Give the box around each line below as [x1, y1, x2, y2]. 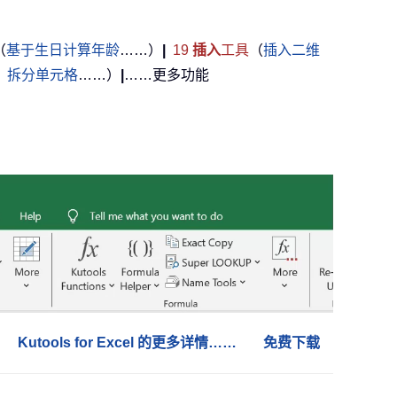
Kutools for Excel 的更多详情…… [18, 335, 237, 351]
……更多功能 [124, 66, 209, 82]
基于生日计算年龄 [6, 42, 120, 58]
